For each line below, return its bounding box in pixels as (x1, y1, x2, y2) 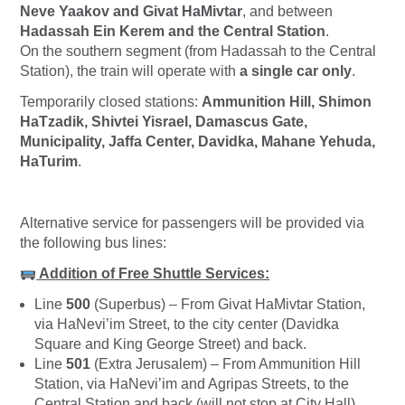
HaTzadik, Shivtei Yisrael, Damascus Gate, (20, 114, 307, 130)
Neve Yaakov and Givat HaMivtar (20, 4, 242, 20)
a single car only (236, 63, 352, 80)
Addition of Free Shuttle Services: (36, 266, 270, 282)
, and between (242, 4, 333, 20)
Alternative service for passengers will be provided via (20, 215, 364, 231)
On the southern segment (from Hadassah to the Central (20, 43, 376, 60)
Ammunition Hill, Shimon (202, 94, 372, 110)
